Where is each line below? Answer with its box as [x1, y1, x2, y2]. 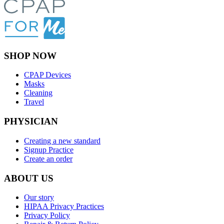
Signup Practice [24, 145, 73, 154]
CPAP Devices [24, 70, 71, 79]
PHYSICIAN [4, 116, 58, 127]
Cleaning [24, 88, 52, 97]
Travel [24, 97, 44, 106]
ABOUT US [4, 172, 53, 183]
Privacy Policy [24, 211, 70, 220]
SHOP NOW [4, 50, 56, 61]
